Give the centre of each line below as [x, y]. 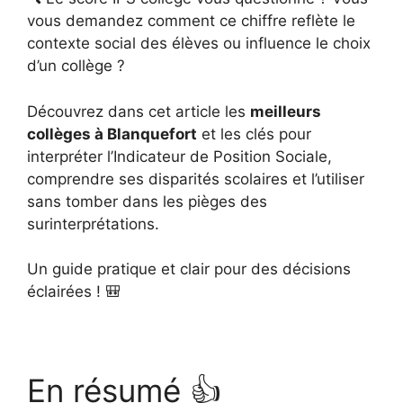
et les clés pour [254, 134]
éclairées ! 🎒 [74, 291]
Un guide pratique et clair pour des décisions [189, 269]
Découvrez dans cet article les [139, 111]
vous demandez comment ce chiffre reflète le [191, 21]
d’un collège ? [76, 66]
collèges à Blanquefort [112, 134]
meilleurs [286, 111]
